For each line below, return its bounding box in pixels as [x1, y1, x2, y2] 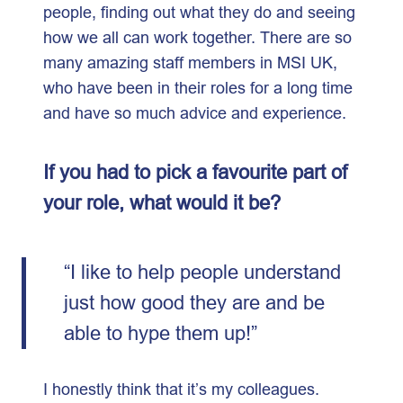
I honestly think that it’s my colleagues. [43, 380, 319, 399]
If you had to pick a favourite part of [43, 160, 347, 184]
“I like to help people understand [63, 260, 341, 283]
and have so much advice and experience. [43, 103, 355, 122]
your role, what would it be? [43, 191, 281, 214]
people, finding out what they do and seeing [43, 2, 355, 22]
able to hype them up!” [63, 321, 263, 345]
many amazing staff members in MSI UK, [43, 52, 337, 72]
